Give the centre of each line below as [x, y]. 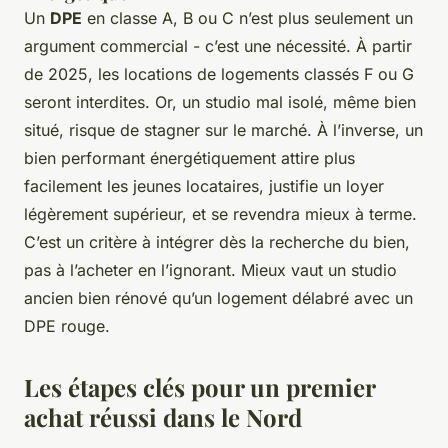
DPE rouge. [67, 326]
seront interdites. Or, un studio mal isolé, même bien [220, 102]
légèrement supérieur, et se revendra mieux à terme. [220, 214]
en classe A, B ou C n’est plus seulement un [247, 18]
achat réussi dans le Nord [163, 417]
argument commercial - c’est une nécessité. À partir [218, 46]
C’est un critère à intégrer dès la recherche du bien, [217, 242]
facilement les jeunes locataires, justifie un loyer [204, 186]
